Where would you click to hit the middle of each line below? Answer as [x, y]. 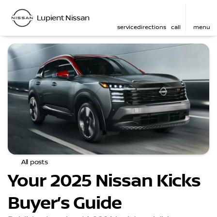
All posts [35, 162]
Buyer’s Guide [65, 203]
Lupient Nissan [63, 18]
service [127, 27]
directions [152, 27]
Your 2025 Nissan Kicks [104, 181]
